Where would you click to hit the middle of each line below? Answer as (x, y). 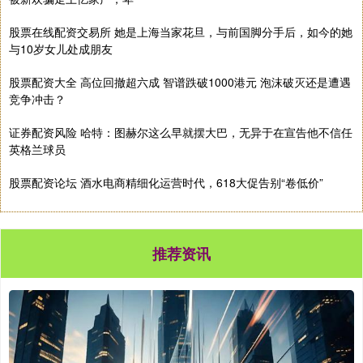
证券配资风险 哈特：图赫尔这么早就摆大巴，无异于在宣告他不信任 (181, 132)
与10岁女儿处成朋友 (61, 49)
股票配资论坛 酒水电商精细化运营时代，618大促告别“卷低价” (166, 183)
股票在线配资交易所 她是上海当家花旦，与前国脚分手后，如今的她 (181, 32)
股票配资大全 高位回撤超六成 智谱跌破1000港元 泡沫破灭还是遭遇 (180, 82)
